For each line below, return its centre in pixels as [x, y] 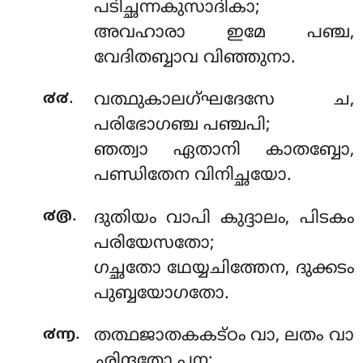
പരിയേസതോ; [154, 243]
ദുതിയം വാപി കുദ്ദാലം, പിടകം [224, 218]
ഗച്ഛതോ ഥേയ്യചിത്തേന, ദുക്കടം [224, 269]
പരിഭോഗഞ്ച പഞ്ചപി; [182, 126]
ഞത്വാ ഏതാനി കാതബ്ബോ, [224, 151]
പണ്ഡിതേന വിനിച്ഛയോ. [192, 176]
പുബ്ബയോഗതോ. [161, 294]
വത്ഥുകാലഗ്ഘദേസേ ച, [224, 101]
